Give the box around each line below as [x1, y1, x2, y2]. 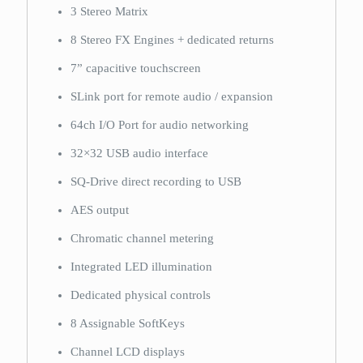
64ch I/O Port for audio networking [70, 118, 250, 131]
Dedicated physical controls [70, 288, 211, 301]
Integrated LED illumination [70, 260, 213, 273]
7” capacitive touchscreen [70, 62, 202, 75]
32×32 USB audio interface [70, 147, 209, 160]
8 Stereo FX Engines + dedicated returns [70, 33, 275, 46]
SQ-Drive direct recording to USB [70, 175, 242, 188]
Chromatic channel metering [70, 232, 215, 245]
